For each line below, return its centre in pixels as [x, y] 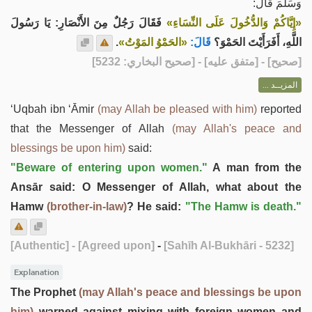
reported [280, 109]
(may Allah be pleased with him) [178, 109]
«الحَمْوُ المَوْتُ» [153, 42]
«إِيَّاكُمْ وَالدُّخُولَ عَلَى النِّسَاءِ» [234, 23]
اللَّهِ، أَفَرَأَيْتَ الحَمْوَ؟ [258, 42]
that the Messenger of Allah [91, 128]
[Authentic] [40, 245]
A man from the [255, 167]
